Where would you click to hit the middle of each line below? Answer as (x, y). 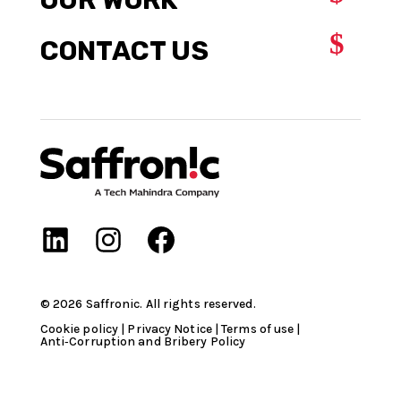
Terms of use (258, 329)
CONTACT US (124, 51)
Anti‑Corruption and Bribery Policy (143, 342)
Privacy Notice (170, 329)
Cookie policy (79, 329)
